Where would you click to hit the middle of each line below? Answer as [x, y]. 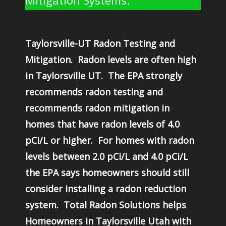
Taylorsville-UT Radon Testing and [100, 43]
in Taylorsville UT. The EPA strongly [104, 76]
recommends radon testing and [94, 92]
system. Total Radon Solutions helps [106, 205]
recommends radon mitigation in [97, 108]
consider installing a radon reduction [106, 189]
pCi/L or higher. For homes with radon [110, 140]
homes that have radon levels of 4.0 [102, 124]
